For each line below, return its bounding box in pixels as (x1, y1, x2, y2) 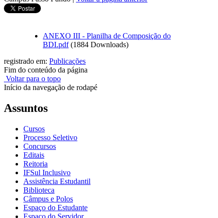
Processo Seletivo (23, 133, 77, 142)
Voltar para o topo (4, 74, 61, 83)
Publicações (49, 56, 86, 65)
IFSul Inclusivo (23, 168, 71, 177)
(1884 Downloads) (71, 40, 128, 49)
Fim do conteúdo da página (4, 65, 88, 74)
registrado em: (4, 56, 49, 65)
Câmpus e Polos (23, 194, 73, 203)
